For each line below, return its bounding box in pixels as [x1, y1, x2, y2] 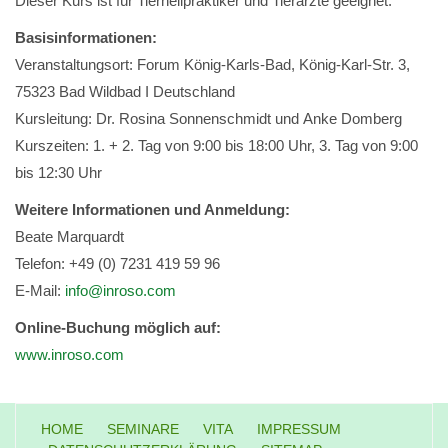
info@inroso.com [65, 282, 176, 300]
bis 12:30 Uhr [15, 164, 102, 182]
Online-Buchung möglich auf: [15, 319, 221, 337]
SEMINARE [107, 421, 179, 438]
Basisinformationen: [15, 29, 157, 47]
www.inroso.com [15, 346, 124, 364]
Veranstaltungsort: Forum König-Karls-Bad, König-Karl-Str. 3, [15, 56, 410, 74]
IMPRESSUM [257, 421, 341, 438]
